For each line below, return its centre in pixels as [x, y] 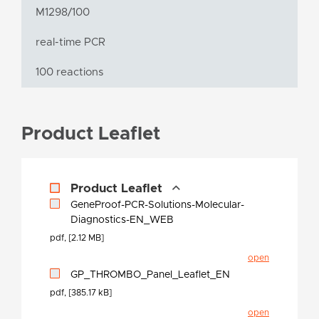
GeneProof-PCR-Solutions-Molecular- [157, 205]
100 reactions [69, 73]
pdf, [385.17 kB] [81, 293]
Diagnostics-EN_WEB [122, 220]
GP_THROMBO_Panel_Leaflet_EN [150, 275]
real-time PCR [70, 43]
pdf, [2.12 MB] [77, 238]
